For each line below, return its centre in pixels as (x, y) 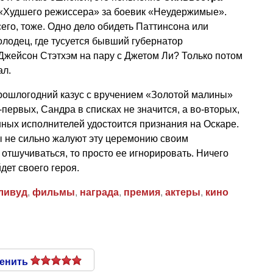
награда (99, 192)
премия (142, 192)
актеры (183, 192)
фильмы (54, 192)
